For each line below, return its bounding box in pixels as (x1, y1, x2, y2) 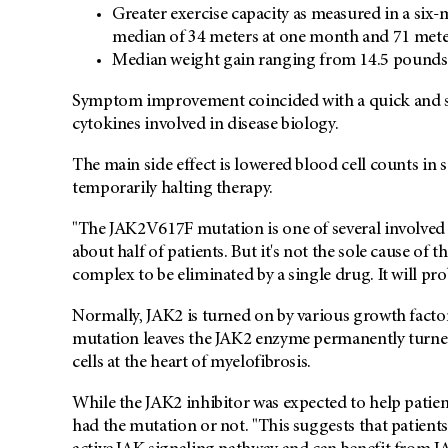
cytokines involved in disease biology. (72, 116, 339, 135)
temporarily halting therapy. (72, 180, 273, 199)
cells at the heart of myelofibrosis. (72, 354, 312, 373)
